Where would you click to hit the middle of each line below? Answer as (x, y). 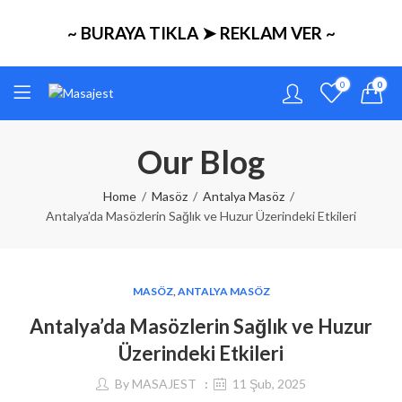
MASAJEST (164, 384)
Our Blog (201, 162)
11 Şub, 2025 (269, 384)
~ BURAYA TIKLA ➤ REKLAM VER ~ (201, 33)
